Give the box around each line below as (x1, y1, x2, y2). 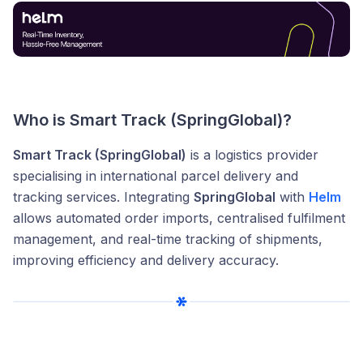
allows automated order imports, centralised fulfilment (13, 210, 345, 227)
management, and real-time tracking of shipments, (13, 231, 322, 248)
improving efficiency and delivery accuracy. (13, 252, 279, 269)
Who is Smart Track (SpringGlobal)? (13, 110, 292, 130)
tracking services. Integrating (13, 189, 194, 206)
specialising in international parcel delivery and (13, 168, 298, 185)
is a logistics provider (186, 147, 318, 164)
